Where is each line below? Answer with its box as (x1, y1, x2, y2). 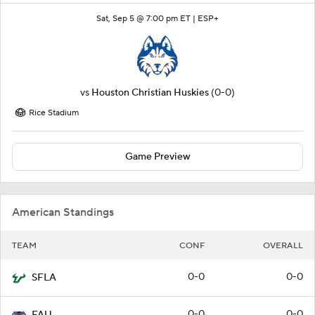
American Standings (12, 205, 114, 219)
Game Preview (124, 150, 191, 163)
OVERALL (263, 240, 303, 251)
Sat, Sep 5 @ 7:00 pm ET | (96, 13, 198, 24)
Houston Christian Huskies (91, 86, 209, 99)
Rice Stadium (29, 107, 79, 118)
